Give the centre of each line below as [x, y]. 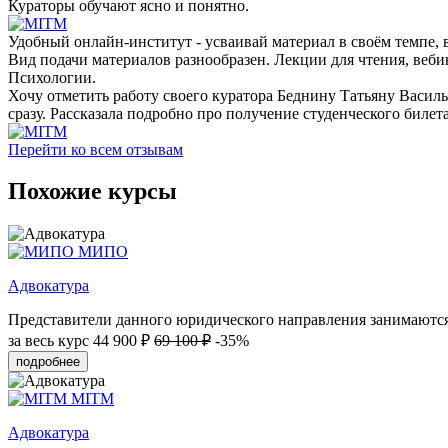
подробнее [48, 362]
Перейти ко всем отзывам [95, 149]
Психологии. [52, 77]
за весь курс [48, 341]
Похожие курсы [92, 191]
